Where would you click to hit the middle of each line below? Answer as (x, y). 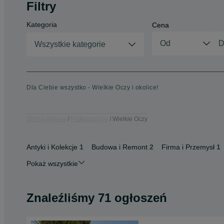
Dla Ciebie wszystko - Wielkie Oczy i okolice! (92, 87)
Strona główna (46, 119)
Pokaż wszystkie (52, 163)
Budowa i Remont (119, 147)
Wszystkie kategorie (70, 44)
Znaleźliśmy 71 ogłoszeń (97, 198)
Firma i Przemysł (188, 147)
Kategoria (42, 24)
